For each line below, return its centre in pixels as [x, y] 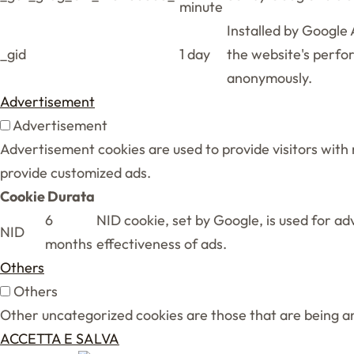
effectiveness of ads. [162, 244]
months [69, 244]
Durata [71, 196]
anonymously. [269, 78]
